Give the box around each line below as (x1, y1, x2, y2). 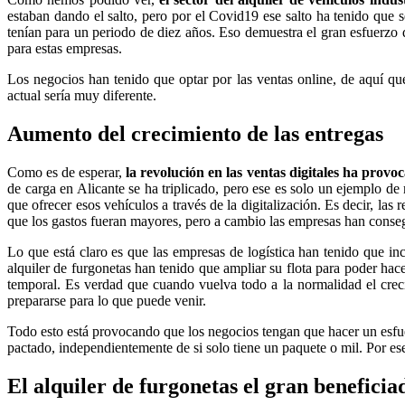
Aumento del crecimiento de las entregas (7, 122, 383, 146)
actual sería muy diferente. (7, 88, 156, 104)
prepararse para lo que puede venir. (7, 293, 206, 309)
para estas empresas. (7, 41, 122, 57)
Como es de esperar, (7, 165, 127, 181)
